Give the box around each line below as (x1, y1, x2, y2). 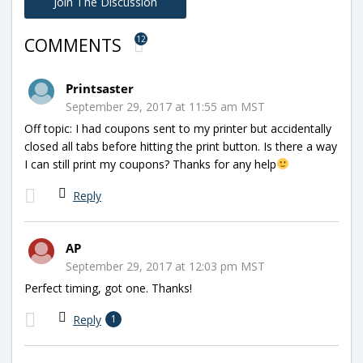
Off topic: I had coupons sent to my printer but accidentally (24, 120, 331, 136)
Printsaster (66, 79, 134, 96)
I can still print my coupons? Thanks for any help (24, 156, 276, 172)
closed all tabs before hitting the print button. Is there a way (24, 138, 337, 154)
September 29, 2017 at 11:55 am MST (66, 98, 265, 114)
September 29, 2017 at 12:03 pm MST (66, 258, 265, 274)
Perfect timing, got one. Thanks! (24, 280, 192, 296)
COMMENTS (24, 33, 126, 57)
